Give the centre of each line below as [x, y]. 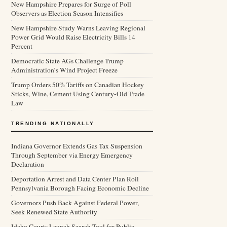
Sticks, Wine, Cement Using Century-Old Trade [78, 94]
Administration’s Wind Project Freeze [64, 70]
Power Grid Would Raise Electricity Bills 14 [73, 37]
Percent [22, 46]
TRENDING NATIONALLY [53, 123]
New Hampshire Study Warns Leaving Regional [78, 28]
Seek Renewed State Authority [54, 212]
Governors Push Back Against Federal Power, [75, 203]
